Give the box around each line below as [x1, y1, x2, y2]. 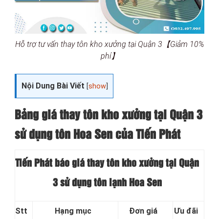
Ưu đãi [174, 206, 198, 216]
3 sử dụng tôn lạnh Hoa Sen [52, 178, 162, 188]
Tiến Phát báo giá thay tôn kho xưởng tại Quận [15, 159, 199, 168]
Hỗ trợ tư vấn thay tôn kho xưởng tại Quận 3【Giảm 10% [15, 40, 204, 49]
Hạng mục [54, 206, 91, 216]
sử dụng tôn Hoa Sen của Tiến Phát [15, 130, 180, 141]
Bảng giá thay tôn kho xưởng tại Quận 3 [15, 110, 202, 121]
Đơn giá [129, 206, 157, 216]
